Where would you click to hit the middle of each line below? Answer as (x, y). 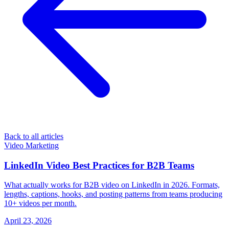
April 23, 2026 (28, 221)
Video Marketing (31, 145)
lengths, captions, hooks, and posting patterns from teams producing (113, 194)
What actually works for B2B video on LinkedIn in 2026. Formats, (112, 185)
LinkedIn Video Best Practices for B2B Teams (99, 165)
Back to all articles (34, 136)
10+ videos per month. (40, 203)
